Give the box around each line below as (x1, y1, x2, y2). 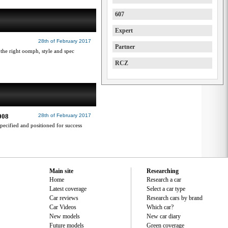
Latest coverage (49, 185, 87, 192)
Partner (115, 43, 135, 50)
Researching (147, 167, 179, 175)
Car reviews (49, 194, 78, 202)
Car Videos (49, 204, 76, 211)
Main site (49, 167, 73, 175)
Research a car (147, 176, 181, 183)
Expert (115, 27, 133, 34)
